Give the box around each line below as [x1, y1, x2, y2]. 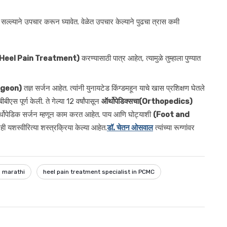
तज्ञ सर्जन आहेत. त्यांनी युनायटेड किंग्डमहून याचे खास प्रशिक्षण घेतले [22, 84, 205, 93]
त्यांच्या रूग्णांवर [153, 123, 195, 132]
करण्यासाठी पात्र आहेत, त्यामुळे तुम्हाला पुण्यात [80, 54, 201, 63]
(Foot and [153, 110, 190, 119]
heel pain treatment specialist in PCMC [43, 168, 155, 175]
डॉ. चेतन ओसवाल [107, 123, 153, 132]
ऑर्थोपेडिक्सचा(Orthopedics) [101, 97, 193, 106]
